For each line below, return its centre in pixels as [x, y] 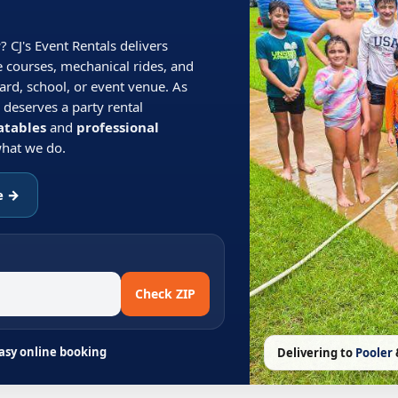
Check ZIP [165, 294]
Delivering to [316, 353]
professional [118, 127]
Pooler [374, 353]
